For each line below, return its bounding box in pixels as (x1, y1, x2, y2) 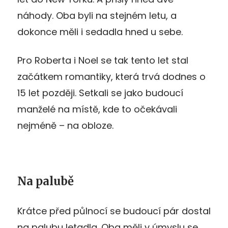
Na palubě (17, 174, 74, 188)
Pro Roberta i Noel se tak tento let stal (17, 53, 188, 67)
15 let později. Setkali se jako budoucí (17, 86, 183, 99)
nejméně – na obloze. (17, 119, 113, 132)
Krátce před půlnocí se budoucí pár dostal (17, 204, 211, 217)
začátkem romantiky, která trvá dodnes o (17, 70, 206, 83)
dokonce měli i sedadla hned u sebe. (17, 25, 183, 38)
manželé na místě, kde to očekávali (17, 102, 177, 116)
